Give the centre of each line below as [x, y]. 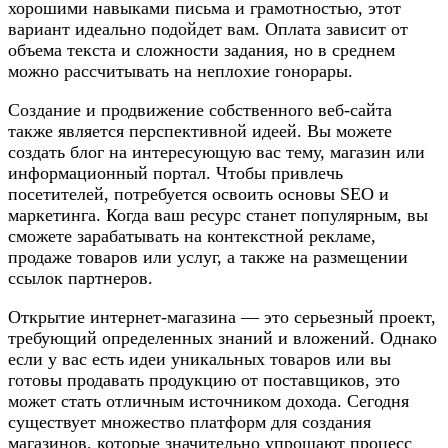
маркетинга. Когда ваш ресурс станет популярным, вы [218, 214]
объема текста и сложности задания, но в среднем [201, 49]
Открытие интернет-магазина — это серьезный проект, [222, 316]
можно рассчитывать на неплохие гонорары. [180, 70]
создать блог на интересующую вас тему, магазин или [216, 151]
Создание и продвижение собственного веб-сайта [200, 109]
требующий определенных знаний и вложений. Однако [222, 337]
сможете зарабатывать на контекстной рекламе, [192, 235]
